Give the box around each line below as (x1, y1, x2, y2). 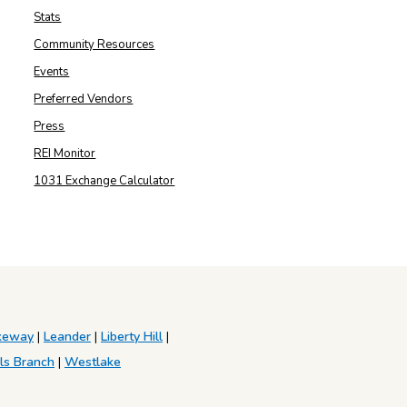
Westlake (65, 353, 121, 372)
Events (34, 64, 70, 81)
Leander (44, 328, 91, 346)
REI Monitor (34, 145, 96, 163)
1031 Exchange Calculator (34, 173, 175, 190)
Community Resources (34, 36, 155, 54)
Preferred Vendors (34, 91, 134, 108)
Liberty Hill (101, 328, 163, 346)
